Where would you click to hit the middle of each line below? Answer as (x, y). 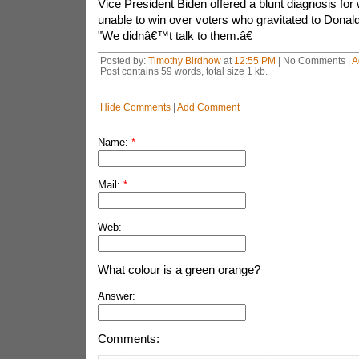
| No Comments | (313, 61)
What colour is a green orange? (179, 270)
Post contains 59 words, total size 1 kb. (184, 71)
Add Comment (208, 107)
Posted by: (124, 61)
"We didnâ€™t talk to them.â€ (175, 36)
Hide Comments (135, 107)
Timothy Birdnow (184, 61)
